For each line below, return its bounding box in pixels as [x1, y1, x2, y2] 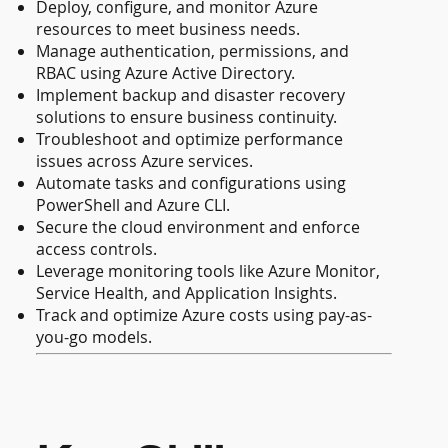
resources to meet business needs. [36, 17, 301, 40]
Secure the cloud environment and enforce [36, 215, 361, 238]
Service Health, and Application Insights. [36, 281, 338, 304]
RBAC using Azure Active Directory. [36, 61, 296, 84]
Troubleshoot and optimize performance [36, 127, 344, 150]
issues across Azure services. [36, 149, 254, 172]
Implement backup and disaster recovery [36, 83, 346, 106]
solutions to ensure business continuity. [36, 105, 338, 128]
